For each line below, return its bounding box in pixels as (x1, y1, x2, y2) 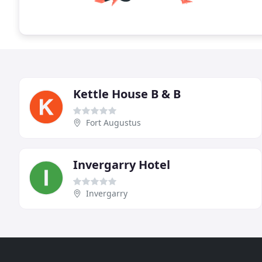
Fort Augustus (86, 116, 141, 128)
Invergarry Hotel (73, 156, 170, 173)
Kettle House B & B (73, 85, 181, 102)
